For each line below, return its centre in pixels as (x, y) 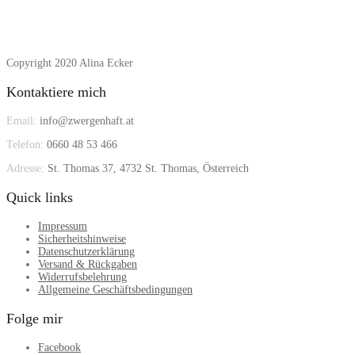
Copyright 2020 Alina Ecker (70, 63)
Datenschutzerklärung (86, 252)
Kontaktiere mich (56, 92)
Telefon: (25, 145)
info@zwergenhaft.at (85, 121)
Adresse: (25, 169)
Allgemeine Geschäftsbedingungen (115, 290)
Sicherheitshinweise (82, 239)
